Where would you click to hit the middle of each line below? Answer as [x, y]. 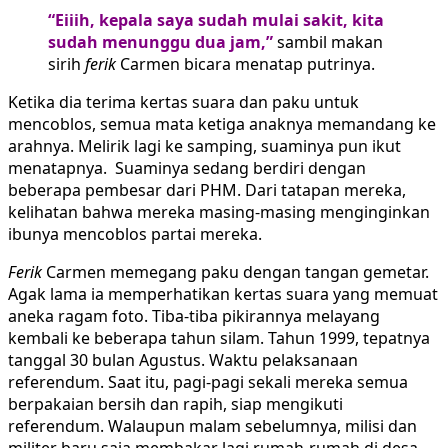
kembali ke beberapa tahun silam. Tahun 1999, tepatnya [219, 338]
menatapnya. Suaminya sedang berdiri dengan [187, 168]
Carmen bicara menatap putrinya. [245, 64]
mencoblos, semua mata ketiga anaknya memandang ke [222, 124]
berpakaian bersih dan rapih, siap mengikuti [175, 404]
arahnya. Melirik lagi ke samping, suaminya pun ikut [204, 146]
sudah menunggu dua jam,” [160, 42]
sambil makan [330, 42]
